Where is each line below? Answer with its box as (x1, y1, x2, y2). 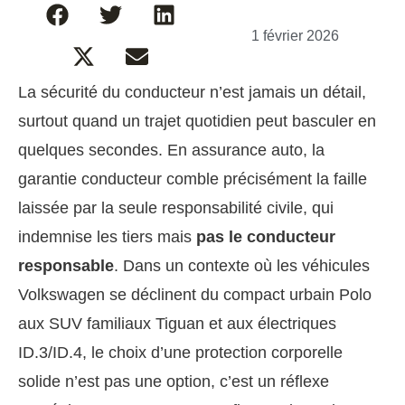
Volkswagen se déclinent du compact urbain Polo (18, 286, 372, 304)
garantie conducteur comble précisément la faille (18, 170, 367, 188)
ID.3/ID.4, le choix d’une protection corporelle (18, 344, 343, 362)
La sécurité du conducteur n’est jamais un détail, (18, 83, 366, 101)
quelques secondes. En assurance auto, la (18, 141, 325, 159)
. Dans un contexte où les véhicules (114, 257, 370, 275)
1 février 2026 (250, 28, 339, 43)
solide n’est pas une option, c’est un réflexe (18, 372, 329, 391)
